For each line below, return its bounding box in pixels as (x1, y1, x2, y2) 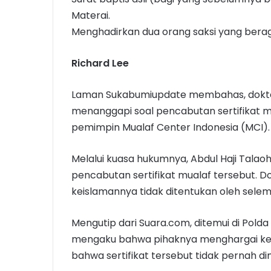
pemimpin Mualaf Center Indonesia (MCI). (71, 120, 270, 135)
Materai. (71, 8, 110, 23)
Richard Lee (71, 56, 129, 71)
